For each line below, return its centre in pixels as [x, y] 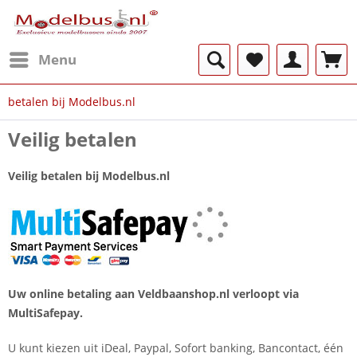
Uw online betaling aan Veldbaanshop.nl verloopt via [153, 294]
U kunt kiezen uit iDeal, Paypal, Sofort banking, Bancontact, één [176, 348]
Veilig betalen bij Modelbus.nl [89, 176]
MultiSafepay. [45, 313]
